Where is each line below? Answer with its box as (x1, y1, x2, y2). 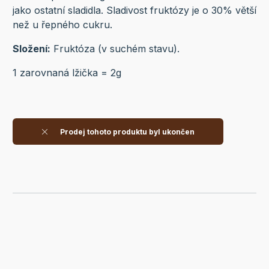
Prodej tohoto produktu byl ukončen (58, 127, 195, 136)
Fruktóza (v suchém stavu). (50, 42, 180, 55)
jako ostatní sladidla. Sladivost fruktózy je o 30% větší (12, 4, 256, 16)
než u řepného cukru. (12, 18, 112, 31)
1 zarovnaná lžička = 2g (12, 66, 121, 79)
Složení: (12, 42, 50, 55)
